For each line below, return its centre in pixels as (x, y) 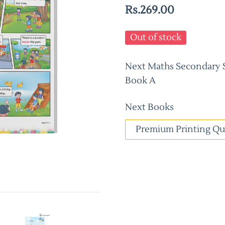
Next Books (149, 107)
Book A (140, 81)
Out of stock (156, 37)
